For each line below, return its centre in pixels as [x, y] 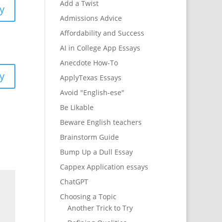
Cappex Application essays [104, 167]
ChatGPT [74, 182]
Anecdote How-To [89, 63]
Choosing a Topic [88, 197]
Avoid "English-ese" [92, 93]
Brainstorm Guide [89, 137]
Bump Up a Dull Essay [96, 152]
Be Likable [77, 108]
